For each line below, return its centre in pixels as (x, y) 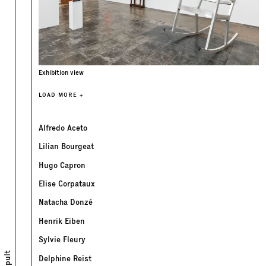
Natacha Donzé (66, 202)
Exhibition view (61, 72)
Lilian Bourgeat (66, 147)
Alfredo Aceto (63, 128)
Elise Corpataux (67, 184)
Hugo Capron (62, 165)
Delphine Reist (65, 258)
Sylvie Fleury (62, 240)
